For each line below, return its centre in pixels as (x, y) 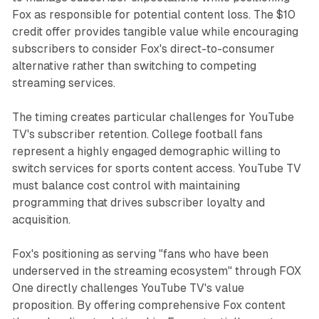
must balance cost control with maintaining (126, 185)
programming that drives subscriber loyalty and (138, 202)
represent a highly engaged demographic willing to (146, 151)
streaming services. (63, 83)
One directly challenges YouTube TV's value (128, 288)
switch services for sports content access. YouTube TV (156, 168)
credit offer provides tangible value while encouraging (155, 31)
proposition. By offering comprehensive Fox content (148, 305)
